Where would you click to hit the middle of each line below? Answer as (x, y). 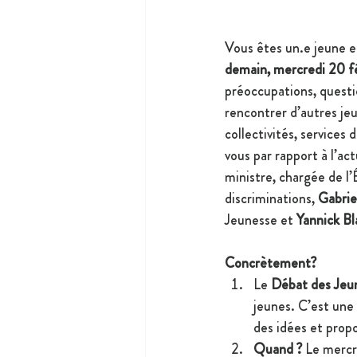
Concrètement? (271, 263)
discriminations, (271, 199)
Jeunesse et (261, 220)
